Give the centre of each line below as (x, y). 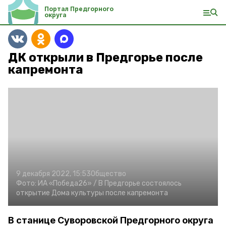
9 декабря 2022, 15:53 (53, 174)
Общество (108, 174)
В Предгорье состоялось (140, 183)
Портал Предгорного (79, 9)
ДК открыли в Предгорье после (105, 58)
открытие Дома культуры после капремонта (92, 193)
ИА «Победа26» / (67, 183)
